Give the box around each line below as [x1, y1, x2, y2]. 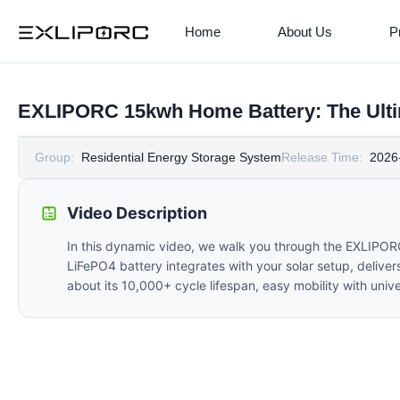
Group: [35, 150, 74, 164]
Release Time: [281, 150, 362, 164]
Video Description [67, 204, 207, 222]
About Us [277, 23, 332, 39]
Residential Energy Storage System [81, 150, 281, 164]
